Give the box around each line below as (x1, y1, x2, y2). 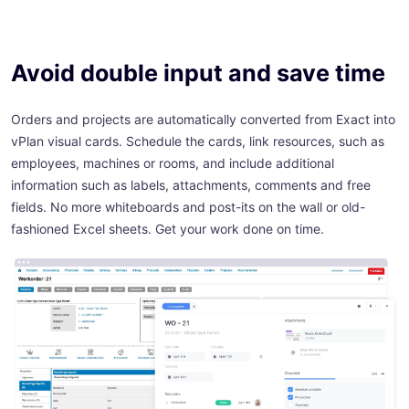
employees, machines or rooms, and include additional (11, 155, 334, 172)
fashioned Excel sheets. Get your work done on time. (11, 221, 324, 237)
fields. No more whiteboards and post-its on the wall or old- (11, 199, 365, 215)
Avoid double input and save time (11, 59, 385, 88)
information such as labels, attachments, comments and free (11, 177, 371, 194)
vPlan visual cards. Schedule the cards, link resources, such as (11, 133, 384, 150)
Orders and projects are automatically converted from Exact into (11, 111, 395, 128)
